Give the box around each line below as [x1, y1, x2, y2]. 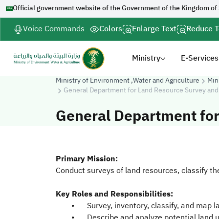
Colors [99, 23, 122, 36]
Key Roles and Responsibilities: [56, 188, 173, 201]
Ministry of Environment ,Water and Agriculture [56, 75, 199, 87]
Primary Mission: [56, 153, 118, 166]
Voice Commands [23, 23, 85, 36]
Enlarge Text [132, 23, 176, 36]
